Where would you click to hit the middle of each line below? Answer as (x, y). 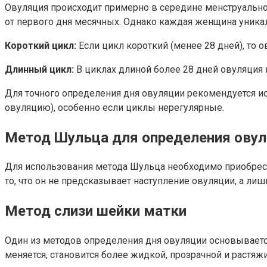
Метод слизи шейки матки (96, 211)
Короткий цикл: (41, 45)
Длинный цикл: (39, 69)
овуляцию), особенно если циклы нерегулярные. (114, 107)
